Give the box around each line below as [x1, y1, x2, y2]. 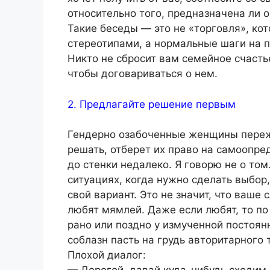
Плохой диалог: [67, 249, 146, 262]
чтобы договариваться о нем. [67, 67, 218, 80]
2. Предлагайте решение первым [67, 98, 236, 110]
